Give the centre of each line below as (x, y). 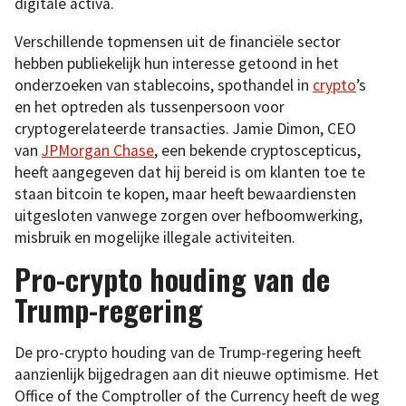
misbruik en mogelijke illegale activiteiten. (155, 237)
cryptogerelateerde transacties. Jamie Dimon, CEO (185, 128)
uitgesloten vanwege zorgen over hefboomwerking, (188, 215)
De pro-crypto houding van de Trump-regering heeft (188, 352)
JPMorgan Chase (98, 150)
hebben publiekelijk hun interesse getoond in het (177, 63)
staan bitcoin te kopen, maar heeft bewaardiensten (185, 193)
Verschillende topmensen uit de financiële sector (178, 41)
